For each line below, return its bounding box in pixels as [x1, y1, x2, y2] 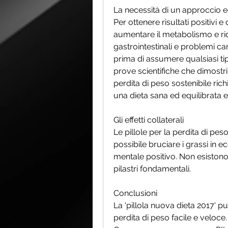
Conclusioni [113, 188, 157, 198]
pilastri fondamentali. [113, 164, 193, 174]
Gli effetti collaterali [113, 115, 184, 125]
